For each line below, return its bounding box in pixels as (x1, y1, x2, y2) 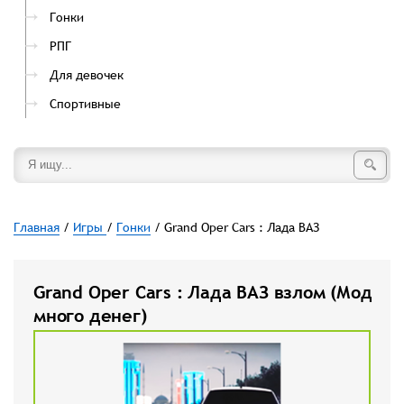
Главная (14, 219, 60, 235)
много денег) (33, 304, 147, 327)
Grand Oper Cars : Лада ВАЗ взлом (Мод (33, 280, 372, 304)
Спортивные (50, 96, 121, 112)
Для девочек (50, 67, 124, 83)
